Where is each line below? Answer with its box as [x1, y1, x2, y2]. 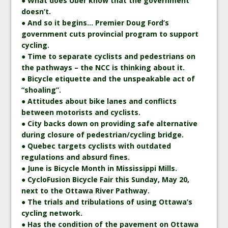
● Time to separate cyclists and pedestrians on [21, 51, 196, 61]
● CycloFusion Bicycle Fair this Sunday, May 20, [21, 174, 190, 184]
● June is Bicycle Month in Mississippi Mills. [21, 163, 178, 173]
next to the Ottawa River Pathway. [21, 185, 150, 195]
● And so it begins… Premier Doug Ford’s [21, 17, 169, 27]
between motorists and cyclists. [21, 107, 141, 117]
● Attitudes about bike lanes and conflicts [21, 96, 177, 106]
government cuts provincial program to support [21, 28, 199, 39]
